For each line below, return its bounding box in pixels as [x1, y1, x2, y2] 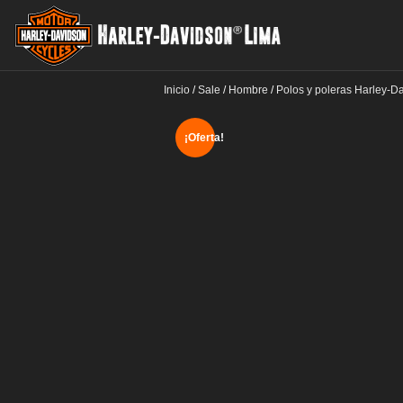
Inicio [164, 84, 190, 96]
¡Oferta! [184, 131, 224, 144]
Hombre [228, 84, 268, 96]
